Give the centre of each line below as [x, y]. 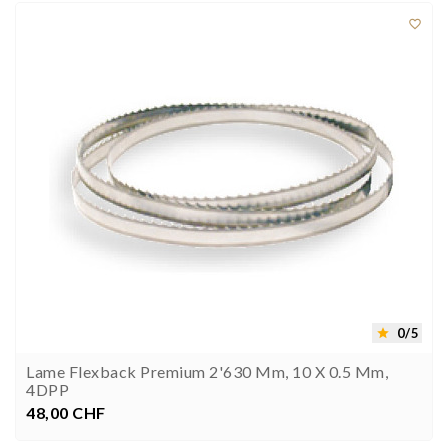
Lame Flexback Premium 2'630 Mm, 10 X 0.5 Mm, [207, 372]
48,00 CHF [66, 413]
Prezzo [87, 412]
